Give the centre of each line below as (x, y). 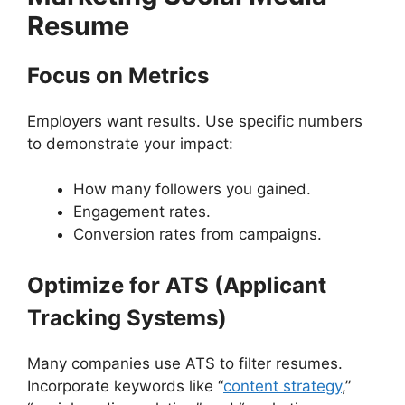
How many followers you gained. (192, 189)
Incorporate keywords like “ (125, 386)
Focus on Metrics (118, 75)
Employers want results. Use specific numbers (195, 121)
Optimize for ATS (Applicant (177, 285)
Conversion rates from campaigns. (198, 235)
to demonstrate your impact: (130, 143)
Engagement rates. (142, 212)
